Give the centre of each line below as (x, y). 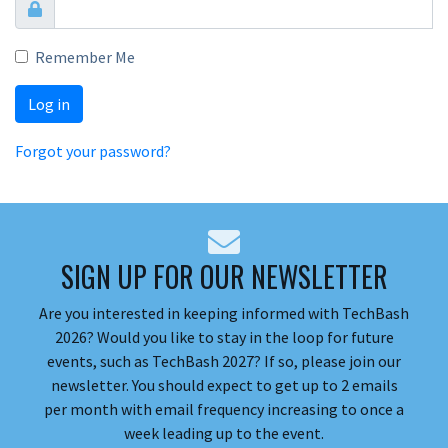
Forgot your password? (93, 151)
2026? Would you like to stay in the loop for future (224, 337)
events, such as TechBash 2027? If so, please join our (224, 361)
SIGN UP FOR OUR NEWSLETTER (224, 276)
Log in (49, 104)
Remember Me (85, 57)
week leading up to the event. (224, 433)
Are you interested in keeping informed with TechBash (224, 313)
